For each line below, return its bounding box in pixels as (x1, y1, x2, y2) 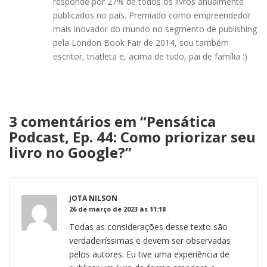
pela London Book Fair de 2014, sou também (53, 36, 229, 48)
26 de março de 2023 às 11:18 (69, 204, 166, 213)
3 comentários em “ (9, 111, 147, 131)
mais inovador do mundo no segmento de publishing (53, 23, 257, 35)
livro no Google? (9, 142, 125, 162)
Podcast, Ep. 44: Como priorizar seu (9, 126, 256, 147)
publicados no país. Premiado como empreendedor (53, 9, 251, 21)
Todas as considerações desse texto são (69, 221, 228, 232)
